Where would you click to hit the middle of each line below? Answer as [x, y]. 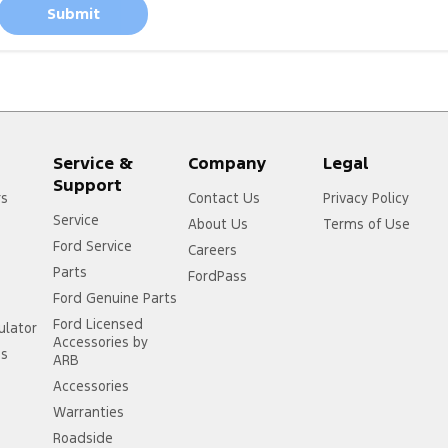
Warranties [89, 411]
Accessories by [101, 341]
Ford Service [93, 245]
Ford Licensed [98, 323]
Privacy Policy [366, 197]
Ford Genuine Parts [115, 297]
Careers [213, 249]
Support [88, 184]
